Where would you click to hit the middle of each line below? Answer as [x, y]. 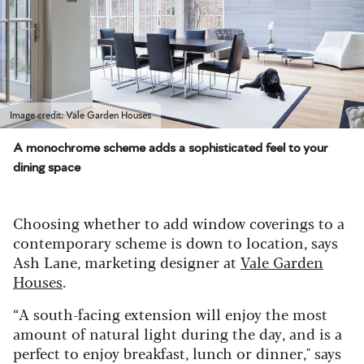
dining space [47, 168]
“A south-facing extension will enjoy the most [170, 314]
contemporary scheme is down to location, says [175, 243]
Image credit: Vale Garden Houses [80, 116]
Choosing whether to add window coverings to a [179, 223]
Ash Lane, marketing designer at [127, 262]
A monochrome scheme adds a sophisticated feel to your [171, 148]
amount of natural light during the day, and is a [178, 334]
